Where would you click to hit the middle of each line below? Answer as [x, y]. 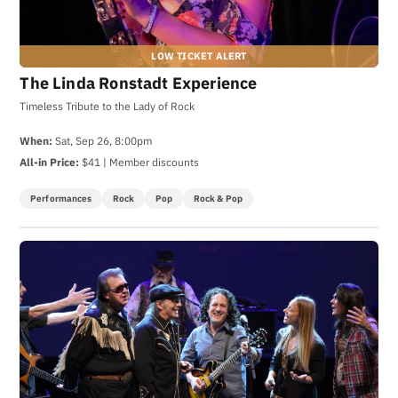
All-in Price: [50, 161]
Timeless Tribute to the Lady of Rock [107, 106]
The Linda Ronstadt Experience [139, 84]
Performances [61, 198]
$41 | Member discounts [139, 161]
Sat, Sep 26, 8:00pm [103, 140]
